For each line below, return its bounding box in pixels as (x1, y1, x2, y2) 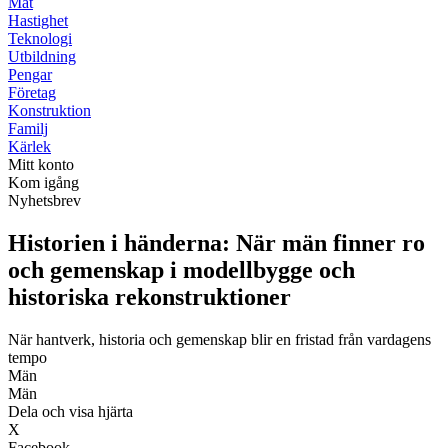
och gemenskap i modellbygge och (8, 256, 355, 283)
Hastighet (8, 12, 68, 29)
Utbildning (8, 48, 76, 65)
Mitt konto (8, 156, 74, 173)
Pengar (8, 66, 52, 83)
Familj (8, 120, 48, 137)
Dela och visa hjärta (8, 402, 133, 420)
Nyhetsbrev (8, 192, 81, 209)
